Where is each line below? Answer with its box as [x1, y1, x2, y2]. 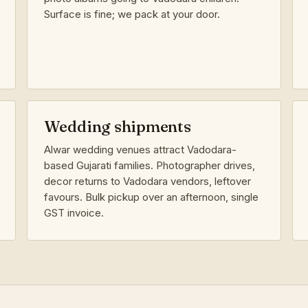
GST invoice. [43, 206, 104, 219]
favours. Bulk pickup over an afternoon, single [43, 190, 258, 203]
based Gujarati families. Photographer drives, [43, 158, 255, 172]
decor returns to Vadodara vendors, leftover [43, 174, 251, 188]
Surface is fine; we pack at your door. [43, 7, 220, 21]
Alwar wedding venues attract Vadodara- [43, 142, 236, 156]
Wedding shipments [43, 116, 191, 136]
